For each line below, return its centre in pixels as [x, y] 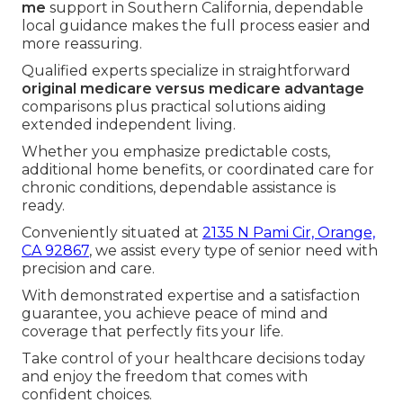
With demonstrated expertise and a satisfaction [191, 295]
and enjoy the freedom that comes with [165, 376]
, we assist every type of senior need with [233, 250]
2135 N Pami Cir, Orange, [289, 232]
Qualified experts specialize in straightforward [186, 70]
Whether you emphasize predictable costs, [176, 151]
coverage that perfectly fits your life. [152, 331]
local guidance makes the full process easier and [196, 25]
